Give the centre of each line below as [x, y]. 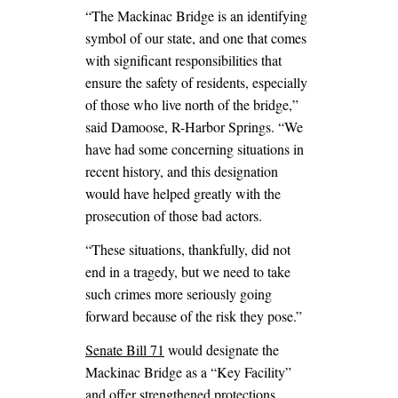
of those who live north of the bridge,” [192, 105]
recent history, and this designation [182, 171]
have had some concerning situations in [195, 149]
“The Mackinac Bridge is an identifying [196, 16]
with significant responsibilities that [183, 60]
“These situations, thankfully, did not [188, 249]
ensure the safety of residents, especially [196, 83]
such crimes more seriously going [179, 293]
